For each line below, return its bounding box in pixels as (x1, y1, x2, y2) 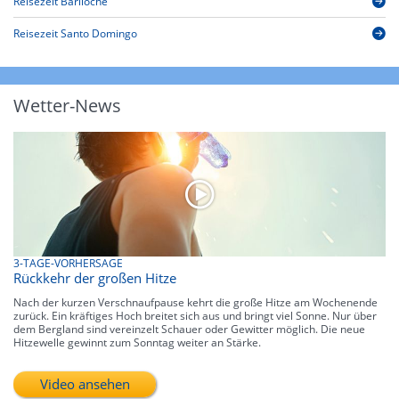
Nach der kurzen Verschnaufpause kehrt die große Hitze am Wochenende (13, 294, 378, 310)
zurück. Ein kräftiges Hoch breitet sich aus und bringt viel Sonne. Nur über (13, 307, 377, 323)
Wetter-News (13, 94, 121, 118)
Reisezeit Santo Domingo (13, 26, 137, 42)
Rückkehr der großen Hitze (13, 268, 176, 287)
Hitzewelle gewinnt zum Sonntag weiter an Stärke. (13, 334, 261, 350)
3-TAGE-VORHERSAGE (13, 255, 123, 271)
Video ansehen (39, 374, 130, 393)
